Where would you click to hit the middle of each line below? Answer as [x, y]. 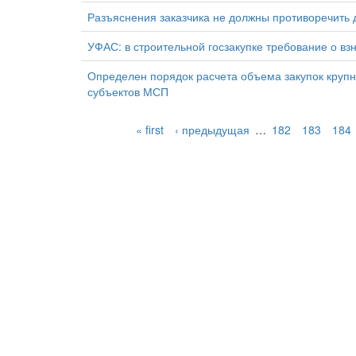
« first [149, 129]
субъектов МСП [128, 91]
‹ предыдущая [212, 129]
